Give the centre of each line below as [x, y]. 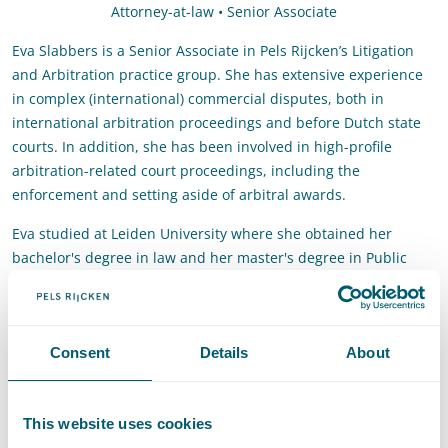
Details [224, 352]
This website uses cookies [118, 423]
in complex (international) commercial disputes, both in [198, 99]
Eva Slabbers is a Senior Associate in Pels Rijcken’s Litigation [213, 51]
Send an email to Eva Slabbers [317, 405]
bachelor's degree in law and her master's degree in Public [209, 258]
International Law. [72, 282]
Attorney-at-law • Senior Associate [224, 12]
